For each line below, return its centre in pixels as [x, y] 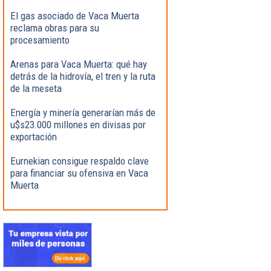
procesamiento [40, 40]
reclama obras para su [55, 28]
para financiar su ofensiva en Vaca [79, 173]
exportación [34, 136]
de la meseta [36, 88]
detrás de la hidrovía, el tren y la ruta [83, 76]
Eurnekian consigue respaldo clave [80, 161]
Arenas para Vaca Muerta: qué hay [79, 64]
